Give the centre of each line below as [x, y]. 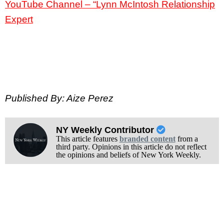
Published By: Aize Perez [59, 98]
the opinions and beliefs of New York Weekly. [128, 155]
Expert [19, 19]
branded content [147, 139]
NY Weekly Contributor [106, 130]
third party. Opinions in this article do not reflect [131, 147]
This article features [87, 139]
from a [186, 139]
